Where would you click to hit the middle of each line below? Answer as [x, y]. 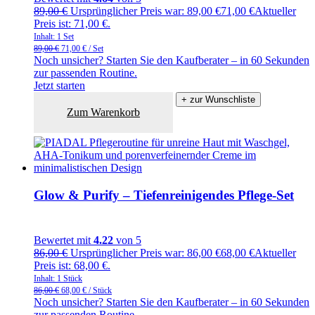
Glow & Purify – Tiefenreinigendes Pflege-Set [164, 195]
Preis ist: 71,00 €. [72, 24]
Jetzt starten [59, 86]
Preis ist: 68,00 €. [72, 265]
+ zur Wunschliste [219, 100]
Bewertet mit [64, 240]
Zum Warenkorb [104, 112]
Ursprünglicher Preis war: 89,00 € [146, 11]
